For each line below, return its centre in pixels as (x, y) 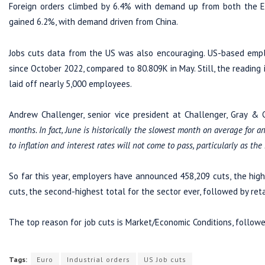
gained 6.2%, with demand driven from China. (93, 22)
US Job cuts (165, 259)
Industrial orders (98, 259)
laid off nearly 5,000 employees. (70, 83)
